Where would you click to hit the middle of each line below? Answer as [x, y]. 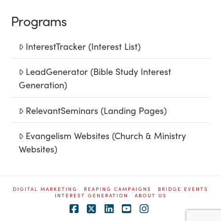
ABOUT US [150, 195]
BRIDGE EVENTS [183, 189]
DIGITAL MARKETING [45, 189]
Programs [39, 20]
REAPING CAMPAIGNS [118, 189]
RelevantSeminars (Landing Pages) [96, 110]
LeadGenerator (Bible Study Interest [99, 72]
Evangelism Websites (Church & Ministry [106, 135]
